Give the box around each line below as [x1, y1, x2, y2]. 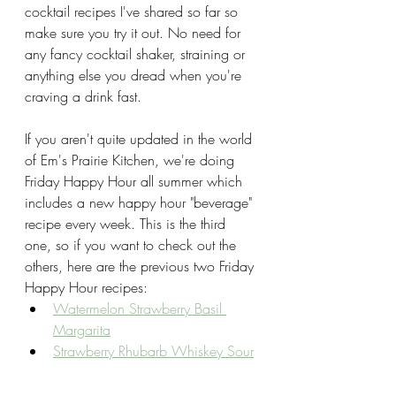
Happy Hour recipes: [25, 277, 148, 297]
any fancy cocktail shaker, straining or [25, 43, 249, 64]
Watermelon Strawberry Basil [53, 298, 226, 318]
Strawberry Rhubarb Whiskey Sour [53, 340, 254, 361]
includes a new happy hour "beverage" [25, 192, 256, 212]
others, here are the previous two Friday [25, 255, 258, 276]
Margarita [53, 319, 110, 339]
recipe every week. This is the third [25, 213, 230, 233]
